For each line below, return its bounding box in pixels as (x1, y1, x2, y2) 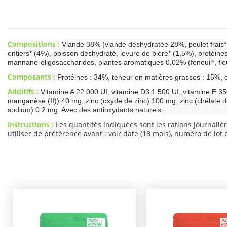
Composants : (8, 71, 55, 82)
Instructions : (8, 120, 54, 130)
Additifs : (8, 87, 39, 97)
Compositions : (8, 39, 60, 49)
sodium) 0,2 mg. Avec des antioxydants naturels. (8, 106, 163, 115)
